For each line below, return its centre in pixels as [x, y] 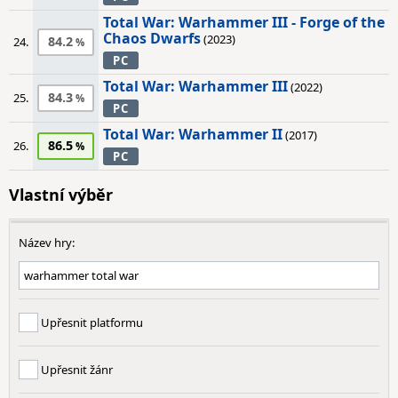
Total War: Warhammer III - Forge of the [244, 22]
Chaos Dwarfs [152, 38]
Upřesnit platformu [91, 322]
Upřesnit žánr [76, 370]
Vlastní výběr [61, 195]
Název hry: [47, 243]
